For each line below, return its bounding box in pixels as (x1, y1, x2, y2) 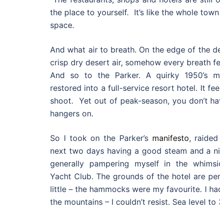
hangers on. (50, 109, 93, 118)
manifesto (152, 133, 189, 143)
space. (50, 20, 74, 30)
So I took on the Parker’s (50, 133, 152, 143)
